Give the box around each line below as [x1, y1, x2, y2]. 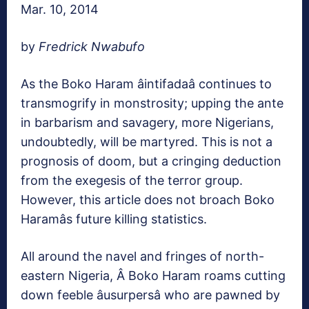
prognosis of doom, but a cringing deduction [21, 154, 281, 169]
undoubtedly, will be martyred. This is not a [21, 134, 272, 150]
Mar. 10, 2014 [21, 2, 99, 17]
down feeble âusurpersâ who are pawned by [21, 288, 280, 303]
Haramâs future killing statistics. [21, 212, 207, 227]
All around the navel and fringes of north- [21, 249, 264, 264]
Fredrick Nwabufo [39, 39, 145, 54]
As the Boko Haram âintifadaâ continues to [21, 77, 272, 92]
